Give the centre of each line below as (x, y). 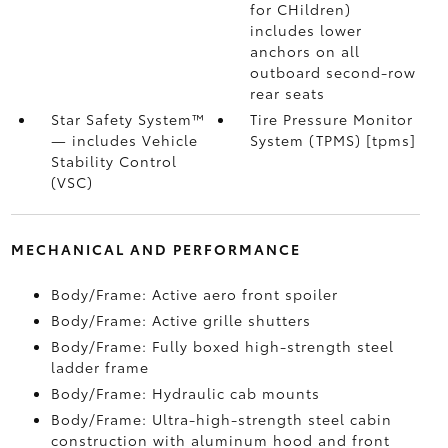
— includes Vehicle (124, 140)
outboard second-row (333, 72)
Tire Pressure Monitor (332, 119)
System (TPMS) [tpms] (333, 140)
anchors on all (305, 51)
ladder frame (99, 367)
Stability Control (113, 161)
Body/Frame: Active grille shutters (180, 320)
